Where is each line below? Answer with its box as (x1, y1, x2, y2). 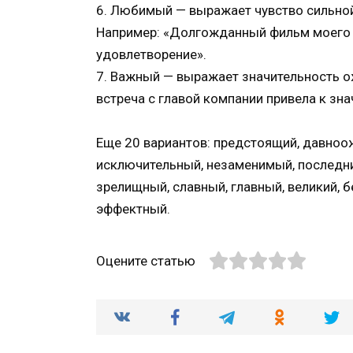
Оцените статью (96, 253, 195, 269)
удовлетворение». (96, 46, 206, 62)
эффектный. (96, 201, 170, 217)
